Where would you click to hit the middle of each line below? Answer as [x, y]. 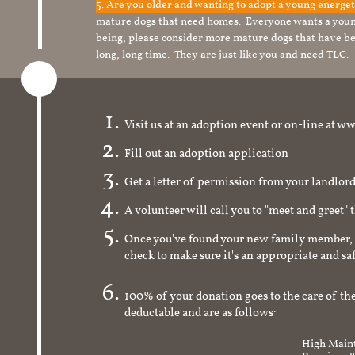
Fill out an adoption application [206, 154]
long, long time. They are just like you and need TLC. [222, 55]
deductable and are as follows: [200, 321]
